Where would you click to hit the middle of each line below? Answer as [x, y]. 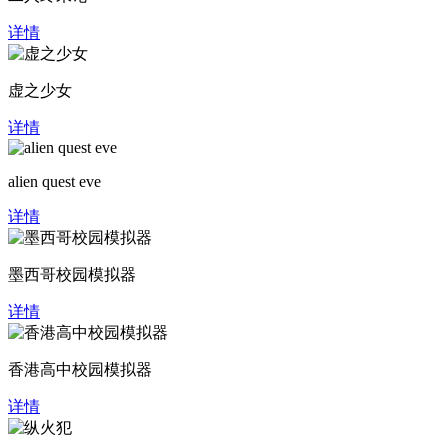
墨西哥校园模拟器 [72, 274]
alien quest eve [54, 181]
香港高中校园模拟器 [80, 369]
